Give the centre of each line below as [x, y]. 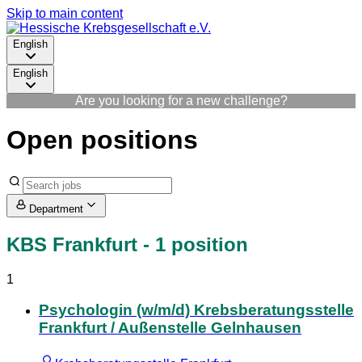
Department [56, 208]
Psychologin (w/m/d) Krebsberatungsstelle [196, 310]
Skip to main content [65, 13]
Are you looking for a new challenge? [181, 101]
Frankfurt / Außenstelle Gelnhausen [170, 328]
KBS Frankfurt [72, 244]
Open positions [102, 140]
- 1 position [193, 244]
